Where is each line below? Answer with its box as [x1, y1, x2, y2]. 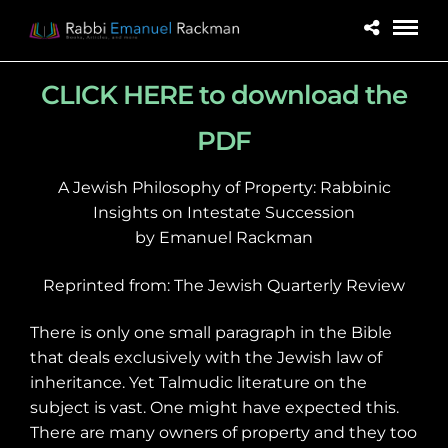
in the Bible [300, 322, 392, 342]
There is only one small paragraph [30, 322, 300, 342]
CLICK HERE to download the [41, 79, 407, 111]
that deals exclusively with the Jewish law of [30, 347, 382, 367]
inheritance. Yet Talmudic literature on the [30, 372, 367, 392]
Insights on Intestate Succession [93, 203, 355, 223]
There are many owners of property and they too [30, 422, 417, 442]
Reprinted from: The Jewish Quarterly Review [43, 275, 405, 295]
